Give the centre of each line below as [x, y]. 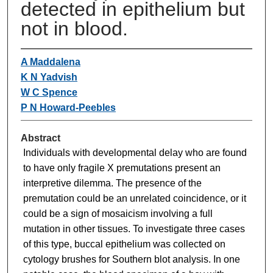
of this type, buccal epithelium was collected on [124, 244]
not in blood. [74, 28]
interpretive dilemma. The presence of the [112, 183]
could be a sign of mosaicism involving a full [118, 213]
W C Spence [49, 92]
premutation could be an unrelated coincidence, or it [134, 198]
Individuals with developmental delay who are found [135, 152]
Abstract [40, 138]
